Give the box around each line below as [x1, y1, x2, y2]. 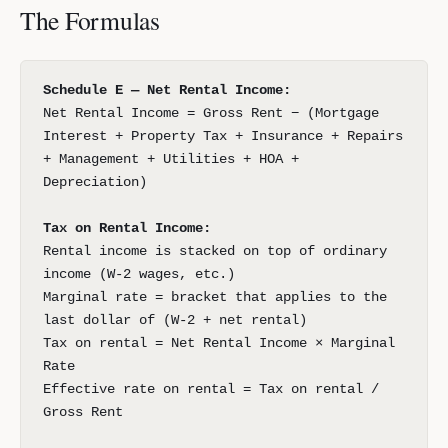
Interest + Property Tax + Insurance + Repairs [43, 128, 403, 144]
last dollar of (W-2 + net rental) [43, 312, 307, 328]
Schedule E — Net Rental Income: [43, 82, 291, 98]
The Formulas [20, 3, 160, 37]
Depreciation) [43, 174, 147, 190]
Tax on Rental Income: [43, 220, 211, 236]
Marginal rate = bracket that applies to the [43, 289, 387, 305]
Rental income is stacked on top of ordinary [43, 243, 387, 259]
